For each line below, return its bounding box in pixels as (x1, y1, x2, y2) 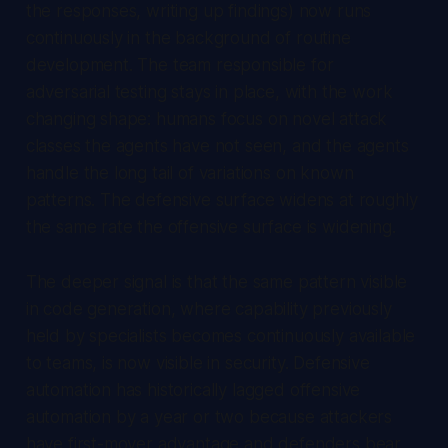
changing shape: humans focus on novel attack (25, 108, 388, 129)
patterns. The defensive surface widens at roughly (25, 189, 418, 210)
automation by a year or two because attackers (25, 406, 393, 427)
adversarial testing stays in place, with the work (25, 81, 393, 102)
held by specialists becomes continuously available (25, 325, 416, 346)
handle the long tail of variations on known (25, 162, 354, 183)
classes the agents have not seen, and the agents (25, 135, 409, 156)
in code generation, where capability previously (25, 298, 392, 319)
